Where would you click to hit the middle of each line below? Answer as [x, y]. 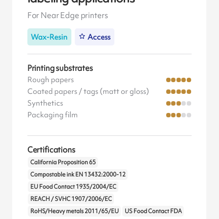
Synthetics [45, 103]
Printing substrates [60, 68]
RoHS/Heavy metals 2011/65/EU [74, 211]
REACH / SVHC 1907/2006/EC [71, 199]
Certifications [51, 149]
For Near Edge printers [67, 15]
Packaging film [52, 115]
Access [99, 37]
